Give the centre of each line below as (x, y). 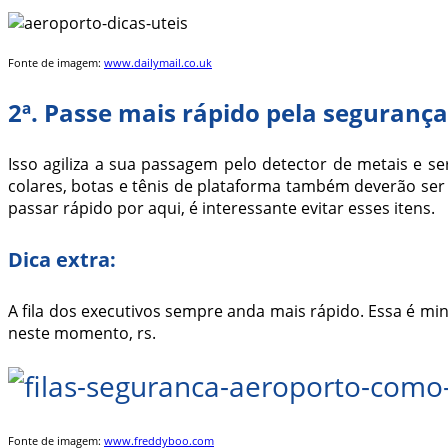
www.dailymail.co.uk (158, 63)
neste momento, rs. (82, 332)
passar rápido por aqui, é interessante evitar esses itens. (221, 208)
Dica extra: (62, 259)
